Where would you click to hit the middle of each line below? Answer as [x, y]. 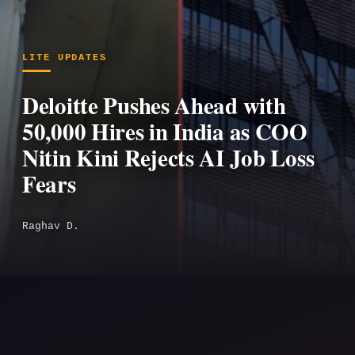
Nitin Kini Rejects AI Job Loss [168, 158]
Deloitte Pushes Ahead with [154, 106]
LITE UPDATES [65, 58]
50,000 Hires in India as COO [165, 132]
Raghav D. [51, 227]
